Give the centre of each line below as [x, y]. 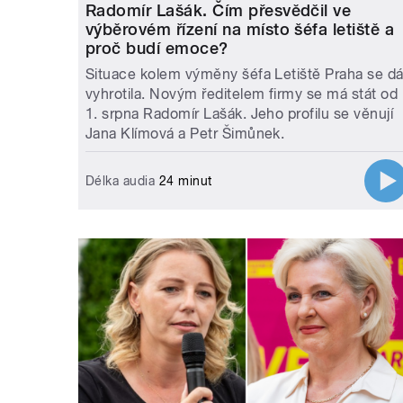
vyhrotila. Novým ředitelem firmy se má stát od [242, 94]
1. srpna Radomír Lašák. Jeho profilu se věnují [240, 113]
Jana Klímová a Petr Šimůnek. [185, 133]
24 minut [184, 180]
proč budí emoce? [157, 48]
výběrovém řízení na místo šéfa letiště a [240, 29]
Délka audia [121, 180]
